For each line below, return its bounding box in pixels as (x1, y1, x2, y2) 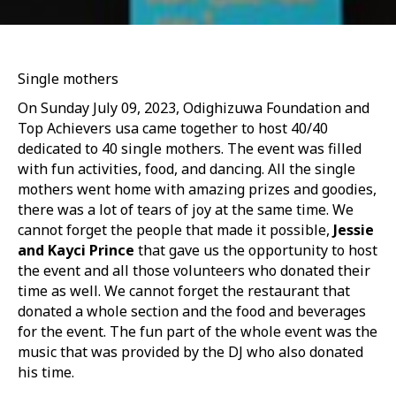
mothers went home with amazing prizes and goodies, (18, 179, 377, 199)
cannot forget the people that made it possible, (18, 220, 330, 240)
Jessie (330, 220, 374, 240)
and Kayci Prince (18, 240, 134, 260)
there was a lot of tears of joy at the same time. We (18, 200, 354, 219)
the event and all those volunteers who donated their (18, 261, 370, 280)
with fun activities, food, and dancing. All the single (18, 159, 355, 179)
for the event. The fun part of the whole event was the (18, 322, 377, 341)
